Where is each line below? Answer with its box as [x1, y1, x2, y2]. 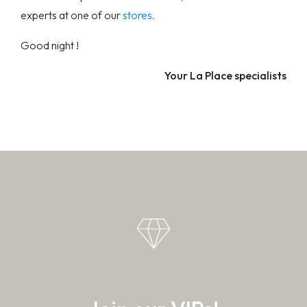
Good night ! [21, 38, 79, 52]
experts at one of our [21, 8, 123, 22]
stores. [123, 8, 155, 22]
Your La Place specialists [164, 68, 286, 82]
